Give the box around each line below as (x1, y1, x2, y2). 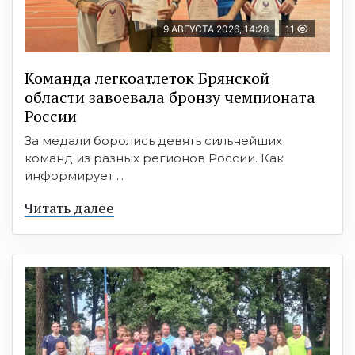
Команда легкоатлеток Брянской (25, 67, 269, 89)
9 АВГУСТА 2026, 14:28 (163, 22, 269, 35)
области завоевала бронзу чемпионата (25, 86, 315, 108)
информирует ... (25, 167, 124, 183)
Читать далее (25, 197, 114, 217)
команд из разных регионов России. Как (25, 150, 284, 166)
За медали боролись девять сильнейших (25, 132, 282, 148)
